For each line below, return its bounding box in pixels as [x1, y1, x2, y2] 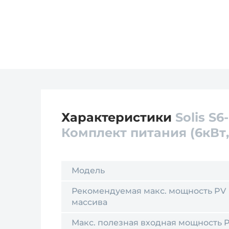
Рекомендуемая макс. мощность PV [72, 186, 226, 196]
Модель [72, 166, 105, 175]
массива [72, 197, 107, 207]
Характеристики [61, 110, 175, 125]
